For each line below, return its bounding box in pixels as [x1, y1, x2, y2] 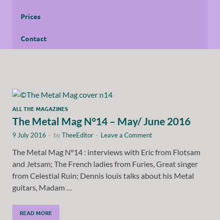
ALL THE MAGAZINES [12, 104, 68, 112]
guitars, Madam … [12, 182, 72, 192]
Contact [21, 33, 47, 43]
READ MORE [20, 208, 52, 217]
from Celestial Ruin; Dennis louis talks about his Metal [12, 170, 194, 180]
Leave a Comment [101, 131, 152, 139]
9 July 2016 [12, 131, 46, 139]
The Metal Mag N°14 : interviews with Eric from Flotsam [12, 147, 200, 157]
